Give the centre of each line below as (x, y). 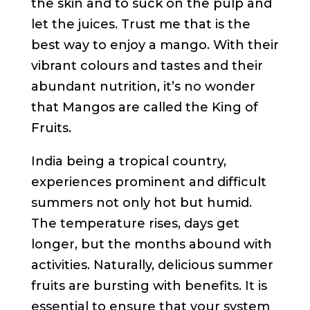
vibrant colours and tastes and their (147, 66)
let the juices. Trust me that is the (140, 25)
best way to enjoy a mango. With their (155, 45)
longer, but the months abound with (151, 245)
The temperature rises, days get (135, 224)
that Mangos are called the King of (144, 108)
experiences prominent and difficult (148, 182)
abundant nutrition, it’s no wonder (143, 87)
